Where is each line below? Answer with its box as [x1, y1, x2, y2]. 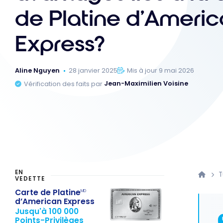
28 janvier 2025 [69, 66, 118, 75]
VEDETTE [15, 175, 45, 183]
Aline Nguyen [15, 66, 60, 75]
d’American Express [15, 196, 95, 207]
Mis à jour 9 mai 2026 [127, 66, 195, 75]
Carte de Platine [15, 187, 81, 198]
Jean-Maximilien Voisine [104, 79, 189, 88]
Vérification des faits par [24, 79, 105, 88]
